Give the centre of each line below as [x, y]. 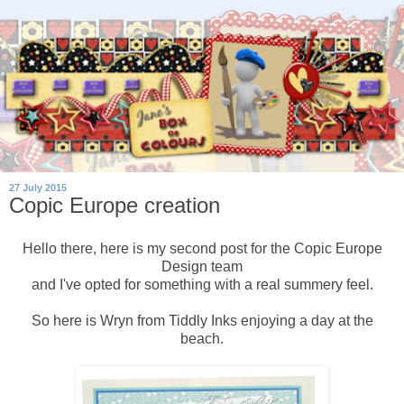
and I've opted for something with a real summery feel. [202, 284]
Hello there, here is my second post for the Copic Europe [202, 248]
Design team [202, 266]
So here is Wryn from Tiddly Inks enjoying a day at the [202, 320]
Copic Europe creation [115, 206]
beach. [202, 338]
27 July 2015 [38, 188]
